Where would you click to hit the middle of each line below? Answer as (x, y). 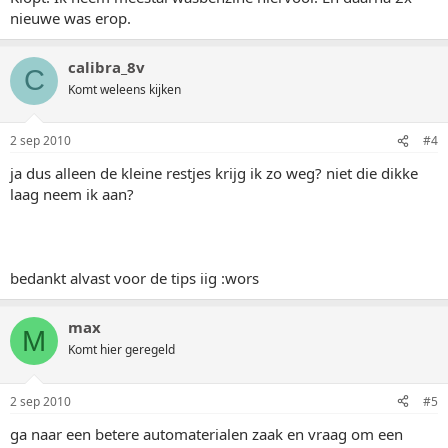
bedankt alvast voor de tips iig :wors (134, 278)
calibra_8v (106, 66)
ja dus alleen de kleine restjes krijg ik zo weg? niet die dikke (214, 173)
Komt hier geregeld (121, 349)
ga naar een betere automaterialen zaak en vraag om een (206, 433)
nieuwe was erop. (70, 17)
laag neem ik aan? (72, 194)
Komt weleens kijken (124, 89)
